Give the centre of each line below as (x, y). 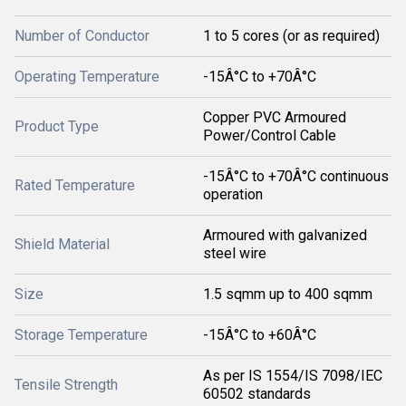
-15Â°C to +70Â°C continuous (296, 176)
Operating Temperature (87, 76)
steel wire (235, 253)
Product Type (57, 126)
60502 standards (257, 393)
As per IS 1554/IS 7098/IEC (293, 375)
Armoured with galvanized (285, 235)
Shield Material (62, 244)
